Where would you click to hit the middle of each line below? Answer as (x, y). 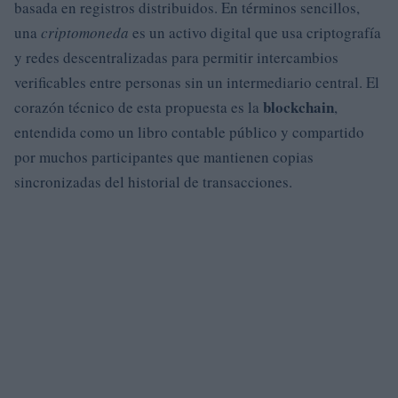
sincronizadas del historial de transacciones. (153, 181)
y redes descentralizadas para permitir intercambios (176, 57)
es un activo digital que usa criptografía (255, 32)
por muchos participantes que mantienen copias (164, 156)
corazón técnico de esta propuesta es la (139, 107)
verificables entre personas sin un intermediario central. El (197, 82)
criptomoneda (85, 32)
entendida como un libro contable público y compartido (189, 131)
